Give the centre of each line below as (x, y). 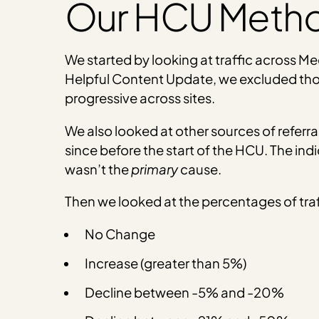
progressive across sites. (140, 98)
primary (154, 169)
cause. (200, 169)
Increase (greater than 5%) (166, 263)
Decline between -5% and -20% (185, 292)
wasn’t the (98, 169)
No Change (120, 234)
